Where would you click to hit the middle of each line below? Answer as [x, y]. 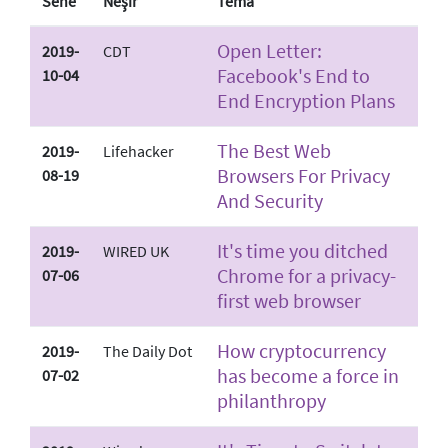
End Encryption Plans [306, 100]
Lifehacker [138, 150]
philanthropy [271, 400]
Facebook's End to [293, 75]
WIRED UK [136, 250]
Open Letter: [269, 50]
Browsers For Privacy [303, 175]
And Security [270, 200]
